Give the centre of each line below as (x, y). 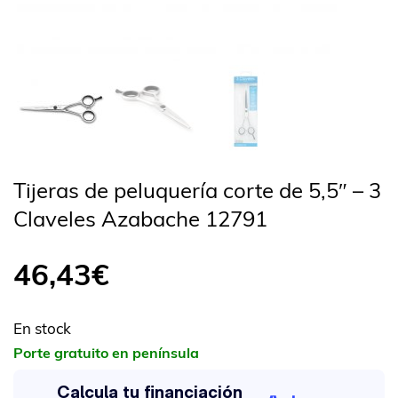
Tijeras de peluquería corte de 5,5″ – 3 (197, 190)
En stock (42, 328)
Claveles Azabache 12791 (140, 218)
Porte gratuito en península (106, 352)
